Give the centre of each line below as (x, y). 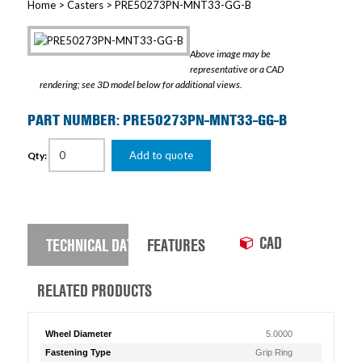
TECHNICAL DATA (93, 244)
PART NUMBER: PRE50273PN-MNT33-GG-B (157, 120)
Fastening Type (78, 352)
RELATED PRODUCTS (94, 290)
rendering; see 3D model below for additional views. (141, 84)
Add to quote (161, 155)
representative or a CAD (236, 69)
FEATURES (177, 244)
